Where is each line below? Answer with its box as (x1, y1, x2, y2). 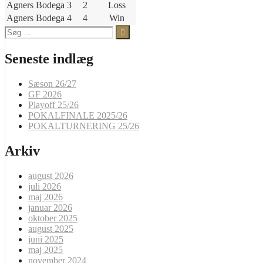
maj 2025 (28, 245, 63, 255)
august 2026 (28, 171, 73, 181)
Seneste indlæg (5, 51, 93, 67)
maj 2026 (28, 192, 63, 203)
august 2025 (28, 224, 73, 234)
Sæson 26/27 (28, 79, 76, 89)
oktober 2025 (28, 213, 77, 224)
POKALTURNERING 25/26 (28, 121, 139, 131)
